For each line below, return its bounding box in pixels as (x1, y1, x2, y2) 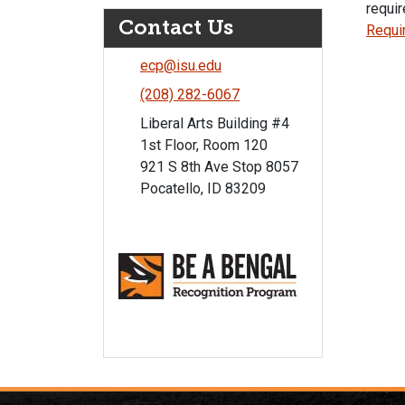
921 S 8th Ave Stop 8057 (140, 158, 298, 175)
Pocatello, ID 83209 (140, 180, 266, 197)
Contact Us (118, 15, 233, 40)
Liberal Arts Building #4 (140, 115, 289, 132)
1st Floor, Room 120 (140, 137, 268, 154)
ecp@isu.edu (140, 57, 221, 74)
